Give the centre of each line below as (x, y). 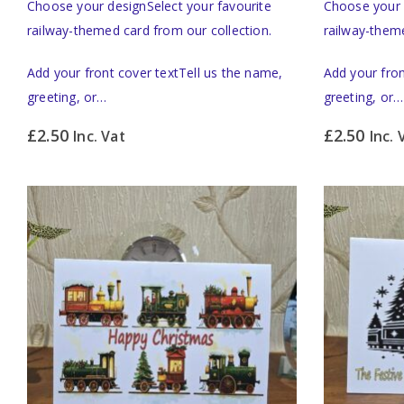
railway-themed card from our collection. (149, 31)
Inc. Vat (99, 137)
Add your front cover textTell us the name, (155, 73)
